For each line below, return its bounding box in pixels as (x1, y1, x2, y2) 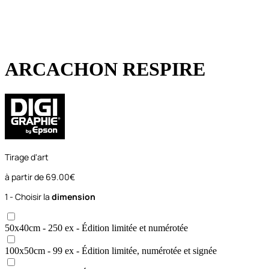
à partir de (5, 171, 46, 183)
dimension (52, 190, 95, 202)
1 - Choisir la (5, 190, 52, 202)
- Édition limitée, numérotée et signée (74, 245, 217, 256)
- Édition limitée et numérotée (74, 222, 188, 233)
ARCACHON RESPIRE (5, 58, 205, 80)
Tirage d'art (5, 151, 49, 163)
